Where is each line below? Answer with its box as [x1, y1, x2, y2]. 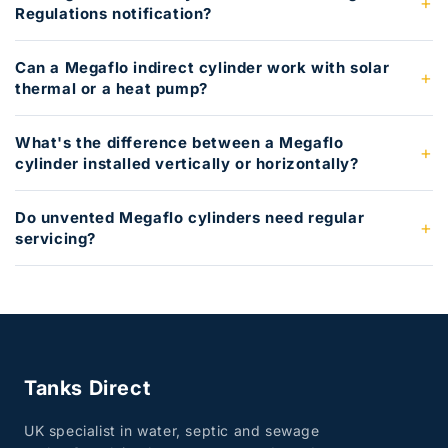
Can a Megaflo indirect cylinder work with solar [15, 57, 390, 77]
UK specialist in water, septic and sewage [24, 421, 320, 439]
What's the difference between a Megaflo [15, 132, 344, 152]
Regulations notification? [15, 3, 213, 23]
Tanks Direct [24, 375, 151, 400]
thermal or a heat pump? [15, 78, 208, 98]
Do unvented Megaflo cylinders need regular [15, 207, 365, 227]
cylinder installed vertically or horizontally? [15, 153, 359, 173]
